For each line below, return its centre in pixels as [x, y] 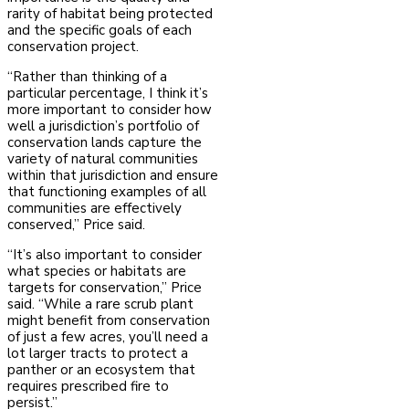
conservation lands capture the [105, 143]
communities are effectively [94, 209]
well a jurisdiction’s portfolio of [103, 126]
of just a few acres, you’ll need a [108, 337]
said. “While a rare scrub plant [100, 304]
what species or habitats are [97, 272]
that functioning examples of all [107, 192]
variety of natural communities [103, 159]
